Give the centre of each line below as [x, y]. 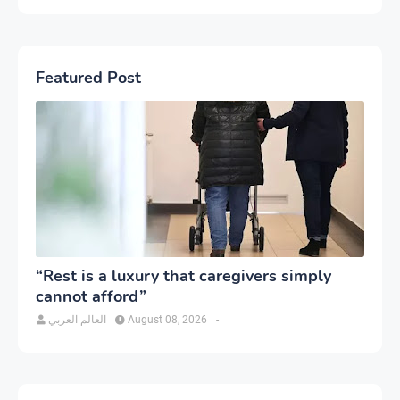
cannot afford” [91, 296]
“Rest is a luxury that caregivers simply [183, 275]
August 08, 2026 [167, 319]
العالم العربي [77, 319]
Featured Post [88, 77]
